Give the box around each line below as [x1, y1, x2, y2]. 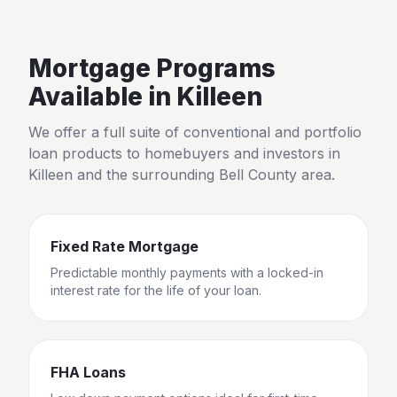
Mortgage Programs [28, 53, 276, 83]
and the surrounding [73, 166, 219, 183]
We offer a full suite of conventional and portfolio [28, 123, 362, 141]
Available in [28, 82, 176, 112]
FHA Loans [51, 363, 126, 381]
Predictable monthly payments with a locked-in [51, 265, 323, 280]
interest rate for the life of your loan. [51, 283, 261, 298]
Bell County [219, 166, 297, 183]
